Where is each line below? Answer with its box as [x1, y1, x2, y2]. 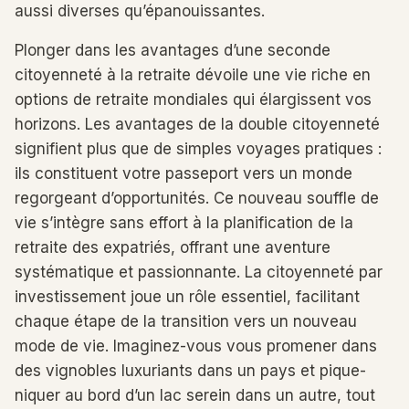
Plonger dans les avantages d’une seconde [15, 41, 330, 59]
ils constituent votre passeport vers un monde [15, 164, 352, 183]
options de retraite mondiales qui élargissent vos [15, 90, 372, 109]
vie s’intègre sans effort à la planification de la [15, 214, 353, 232]
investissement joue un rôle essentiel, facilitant [15, 288, 360, 306]
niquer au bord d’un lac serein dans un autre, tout [15, 386, 375, 404]
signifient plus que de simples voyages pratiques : [15, 140, 382, 158]
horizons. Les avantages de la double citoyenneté [15, 115, 380, 133]
